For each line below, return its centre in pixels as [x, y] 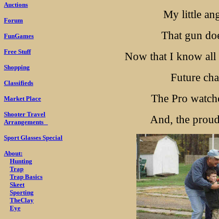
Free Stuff [17, 52]
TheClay [22, 200]
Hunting [21, 161]
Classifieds [19, 83]
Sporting [22, 192]
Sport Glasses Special [33, 138]
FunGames [19, 36]
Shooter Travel [25, 114]
